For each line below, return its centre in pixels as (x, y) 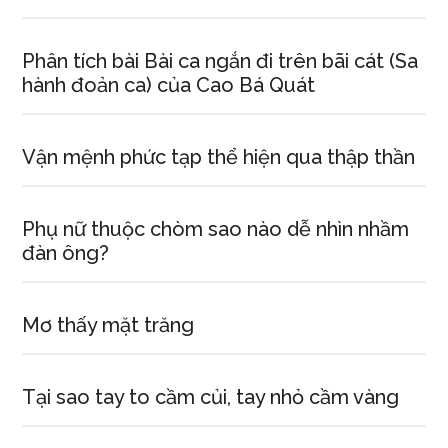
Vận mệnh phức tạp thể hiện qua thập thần (219, 157)
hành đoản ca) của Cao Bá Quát (169, 85)
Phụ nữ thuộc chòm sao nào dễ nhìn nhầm (216, 229)
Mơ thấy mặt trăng (108, 325)
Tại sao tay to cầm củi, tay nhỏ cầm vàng (211, 397)
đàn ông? (66, 253)
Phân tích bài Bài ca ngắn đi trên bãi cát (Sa (220, 61)
